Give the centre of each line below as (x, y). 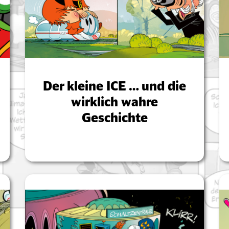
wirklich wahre (114, 102)
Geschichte (114, 118)
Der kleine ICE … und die (114, 86)
